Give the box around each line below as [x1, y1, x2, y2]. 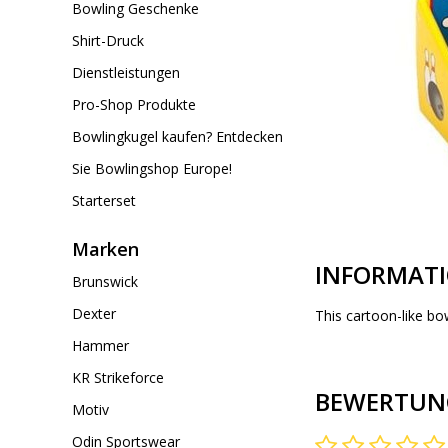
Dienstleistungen [72, 63, 180, 82]
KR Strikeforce [72, 368, 164, 387]
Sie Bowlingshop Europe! [72, 159, 232, 178]
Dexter [72, 304, 116, 323]
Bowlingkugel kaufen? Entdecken [72, 127, 283, 146]
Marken [72, 237, 139, 261]
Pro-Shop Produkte [72, 95, 196, 114]
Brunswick [72, 272, 138, 291]
